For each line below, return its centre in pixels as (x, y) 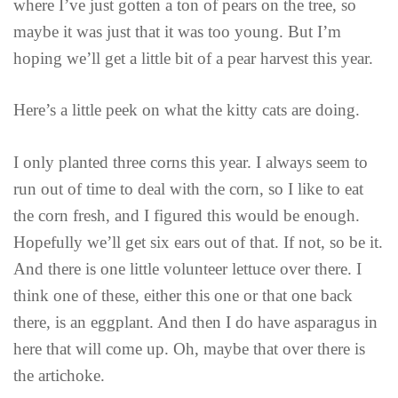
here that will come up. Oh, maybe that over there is (189, 348)
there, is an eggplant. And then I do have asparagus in (195, 322)
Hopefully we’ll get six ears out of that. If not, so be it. (198, 242)
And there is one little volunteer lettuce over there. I (187, 268)
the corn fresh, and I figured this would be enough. (187, 215)
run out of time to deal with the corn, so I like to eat (188, 188)
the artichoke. (59, 375)
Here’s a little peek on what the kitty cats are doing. (187, 110)
